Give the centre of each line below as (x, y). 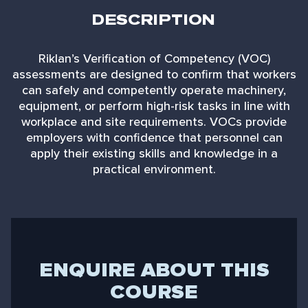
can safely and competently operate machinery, (154, 90)
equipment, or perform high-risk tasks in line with (154, 106)
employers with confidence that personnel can (154, 137)
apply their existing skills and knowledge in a (154, 153)
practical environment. (154, 169)
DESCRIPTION (154, 20)
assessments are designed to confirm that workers (154, 74)
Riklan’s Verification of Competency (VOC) (154, 58)
